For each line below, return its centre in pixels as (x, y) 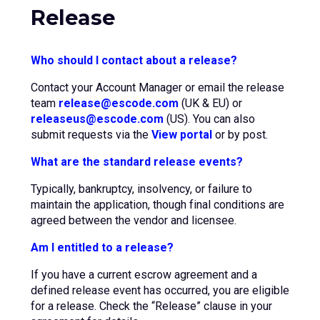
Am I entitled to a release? (102, 247)
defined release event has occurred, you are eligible (160, 290)
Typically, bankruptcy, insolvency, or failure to (141, 189)
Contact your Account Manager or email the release (157, 87)
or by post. (240, 135)
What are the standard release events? (136, 162)
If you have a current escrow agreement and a (144, 275)
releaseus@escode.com (97, 119)
